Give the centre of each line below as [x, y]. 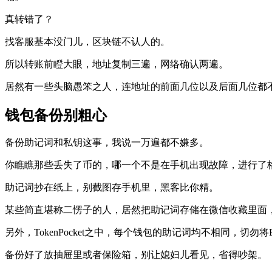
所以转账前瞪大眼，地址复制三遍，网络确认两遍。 [117, 64]
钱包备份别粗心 [56, 115]
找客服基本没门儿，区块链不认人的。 [87, 41]
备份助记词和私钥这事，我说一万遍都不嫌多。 [107, 143]
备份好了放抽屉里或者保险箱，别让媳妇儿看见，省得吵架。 [136, 255]
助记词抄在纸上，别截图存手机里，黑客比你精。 [112, 188]
